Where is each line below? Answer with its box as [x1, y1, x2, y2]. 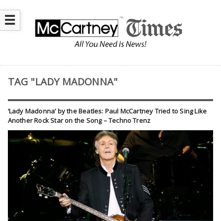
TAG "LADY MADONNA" [7, 75, 118, 89]
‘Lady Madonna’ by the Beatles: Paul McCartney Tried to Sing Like [7, 107, 207, 116]
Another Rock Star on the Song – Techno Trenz [7, 116, 151, 125]
